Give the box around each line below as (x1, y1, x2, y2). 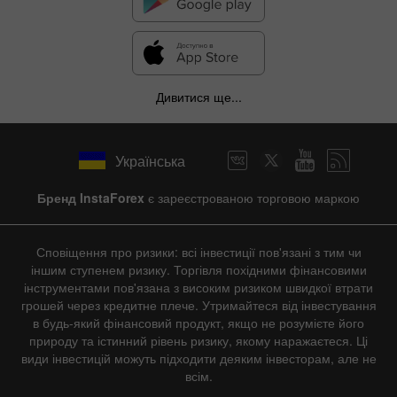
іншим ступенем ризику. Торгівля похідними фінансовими (30, 261, 367, 279)
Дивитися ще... (155, 88, 242, 106)
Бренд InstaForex (37, 189, 144, 207)
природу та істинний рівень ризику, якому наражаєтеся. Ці (29, 331, 368, 350)
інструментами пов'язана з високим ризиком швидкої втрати (24, 278, 373, 297)
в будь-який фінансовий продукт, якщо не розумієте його (33, 314, 364, 332)
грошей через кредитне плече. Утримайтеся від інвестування (20, 296, 377, 315)
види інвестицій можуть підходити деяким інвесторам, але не (20, 349, 377, 368)
